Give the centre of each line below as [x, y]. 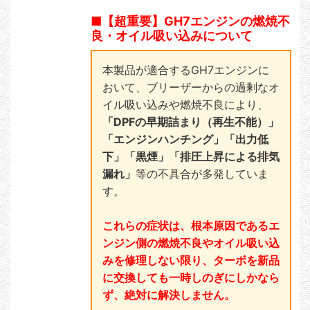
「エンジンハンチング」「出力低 [185, 139]
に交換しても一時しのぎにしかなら [191, 278]
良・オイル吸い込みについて [172, 36]
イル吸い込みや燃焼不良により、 [185, 105]
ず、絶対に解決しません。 [169, 295]
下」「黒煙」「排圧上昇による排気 [191, 157]
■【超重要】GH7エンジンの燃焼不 [190, 21]
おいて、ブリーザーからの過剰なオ [191, 88]
